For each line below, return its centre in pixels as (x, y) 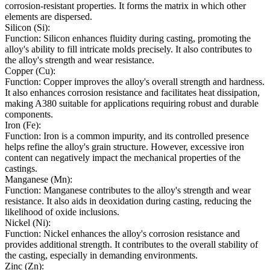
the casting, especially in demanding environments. (101, 256)
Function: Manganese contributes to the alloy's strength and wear (128, 190)
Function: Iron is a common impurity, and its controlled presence (127, 136)
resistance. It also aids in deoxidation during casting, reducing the (128, 201)
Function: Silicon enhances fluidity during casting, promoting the (128, 39)
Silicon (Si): (27, 28)
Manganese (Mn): (39, 180)
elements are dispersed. (49, 17)
